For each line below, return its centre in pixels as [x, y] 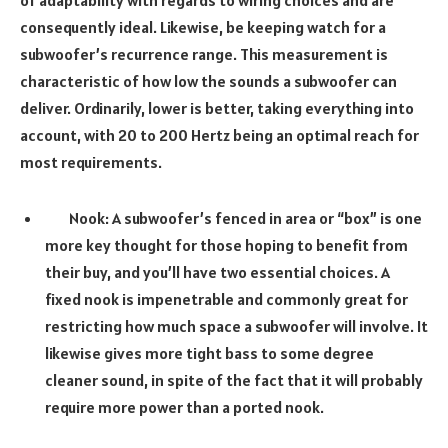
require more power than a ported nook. [186, 406]
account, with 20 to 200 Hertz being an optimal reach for [219, 135]
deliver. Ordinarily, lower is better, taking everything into [217, 108]
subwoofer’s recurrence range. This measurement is [204, 54]
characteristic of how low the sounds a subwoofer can [208, 81]
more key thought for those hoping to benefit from [226, 244]
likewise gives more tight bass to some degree [209, 352]
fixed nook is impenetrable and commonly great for [226, 298]
